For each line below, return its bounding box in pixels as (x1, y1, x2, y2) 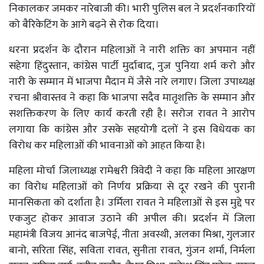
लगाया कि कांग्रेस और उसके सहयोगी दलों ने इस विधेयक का (9, 120, 255, 138)
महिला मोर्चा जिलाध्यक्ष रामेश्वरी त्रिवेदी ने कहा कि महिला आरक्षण (9, 161, 255, 180)
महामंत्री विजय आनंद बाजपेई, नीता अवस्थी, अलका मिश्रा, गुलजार (9, 225, 255, 243)
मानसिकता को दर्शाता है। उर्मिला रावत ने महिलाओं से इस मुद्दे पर (9, 193, 255, 212)
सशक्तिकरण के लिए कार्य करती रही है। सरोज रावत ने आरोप (9, 104, 255, 123)
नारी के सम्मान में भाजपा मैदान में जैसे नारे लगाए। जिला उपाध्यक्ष (9, 72, 255, 91)
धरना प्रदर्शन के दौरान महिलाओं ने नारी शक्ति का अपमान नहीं (9, 41, 255, 59)
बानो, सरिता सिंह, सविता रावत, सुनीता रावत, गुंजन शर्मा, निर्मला (9, 241, 255, 259)
